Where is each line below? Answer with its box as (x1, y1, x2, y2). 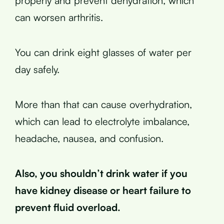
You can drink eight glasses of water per (15, 46, 191, 58)
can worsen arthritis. (15, 11, 103, 23)
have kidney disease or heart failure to (15, 184, 191, 196)
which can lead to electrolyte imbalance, (15, 115, 189, 127)
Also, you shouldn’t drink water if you (15, 167, 187, 179)
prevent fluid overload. (15, 201, 120, 213)
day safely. (15, 63, 59, 75)
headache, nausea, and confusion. (15, 132, 163, 144)
